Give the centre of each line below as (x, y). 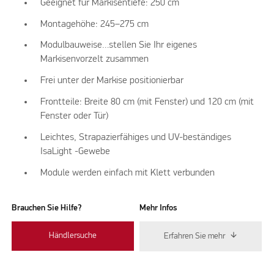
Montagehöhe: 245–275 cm (95, 24)
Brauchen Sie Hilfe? (47, 208)
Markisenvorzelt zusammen (95, 60)
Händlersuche (73, 236)
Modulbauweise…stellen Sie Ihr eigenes (119, 46)
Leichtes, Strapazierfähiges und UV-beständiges (136, 137)
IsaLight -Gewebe (76, 151)
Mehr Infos (158, 208)
